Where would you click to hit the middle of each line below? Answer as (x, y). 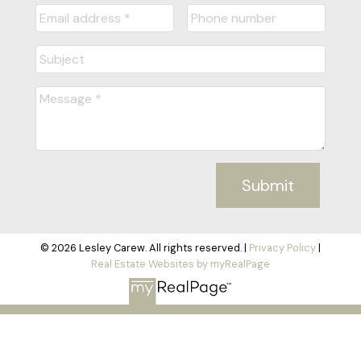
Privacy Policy (282, 248)
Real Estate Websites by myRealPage (180, 264)
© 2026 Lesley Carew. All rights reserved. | (145, 248)
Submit (268, 186)
